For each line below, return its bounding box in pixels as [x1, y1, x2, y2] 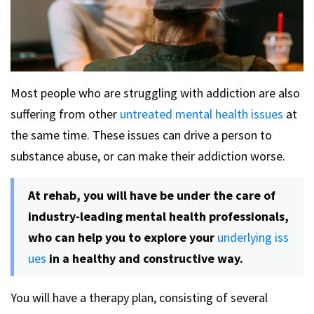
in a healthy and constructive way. [49, 250, 243, 267]
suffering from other [11, 106, 120, 123]
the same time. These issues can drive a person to [11, 127, 272, 144]
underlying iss [217, 229, 289, 246]
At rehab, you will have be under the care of [28, 187, 275, 204]
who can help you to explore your [28, 229, 214, 246]
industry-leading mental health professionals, [28, 208, 289, 225]
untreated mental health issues [120, 106, 283, 123]
